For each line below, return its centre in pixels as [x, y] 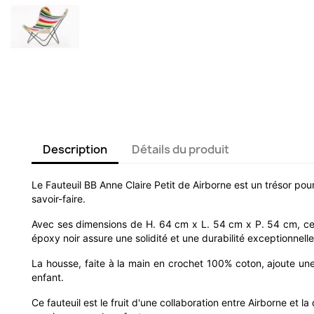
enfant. [48, 278]
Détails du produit [181, 150]
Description [75, 150]
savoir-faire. [59, 199]
